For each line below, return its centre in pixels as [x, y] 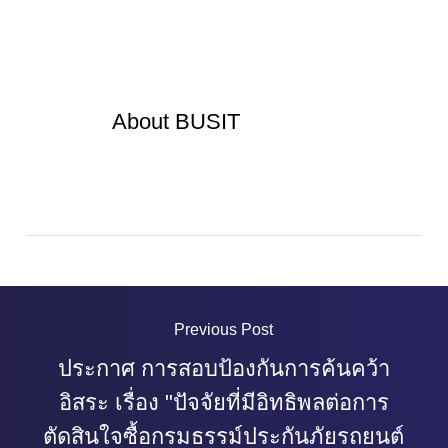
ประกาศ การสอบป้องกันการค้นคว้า [223, 368]
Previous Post [224, 329]
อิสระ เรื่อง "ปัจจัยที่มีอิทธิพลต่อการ [223, 402]
